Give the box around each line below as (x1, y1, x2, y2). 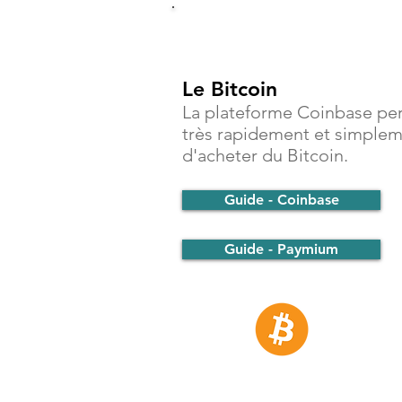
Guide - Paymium (224, 240, 338, 258)
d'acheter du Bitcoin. (182, 144, 348, 166)
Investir (206, 4, 315, 43)
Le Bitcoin (182, 76, 277, 101)
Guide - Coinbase (223, 191, 339, 208)
